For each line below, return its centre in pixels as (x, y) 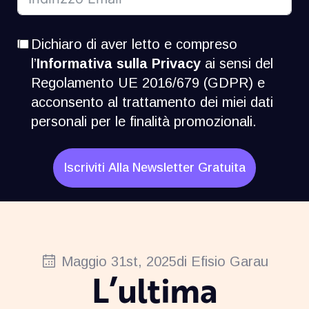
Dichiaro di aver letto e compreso (134, 44)
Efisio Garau (229, 261)
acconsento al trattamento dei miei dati (152, 102)
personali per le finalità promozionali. (144, 121)
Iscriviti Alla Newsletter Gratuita (154, 167)
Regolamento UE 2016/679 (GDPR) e (148, 82)
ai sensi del (237, 63)
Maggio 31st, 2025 (119, 261)
